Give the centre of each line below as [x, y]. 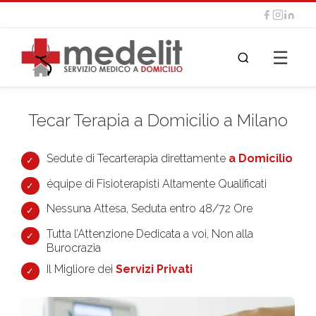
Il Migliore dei [81, 269]
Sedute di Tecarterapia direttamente [136, 158]
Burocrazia [74, 248]
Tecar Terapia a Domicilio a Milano [158, 120]
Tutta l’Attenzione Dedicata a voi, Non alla [150, 233]
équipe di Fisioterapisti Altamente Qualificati [157, 183]
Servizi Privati [154, 269]
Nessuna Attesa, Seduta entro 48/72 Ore [150, 208]
